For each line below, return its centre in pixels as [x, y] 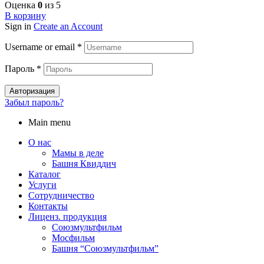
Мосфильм [73, 237]
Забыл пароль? [34, 102]
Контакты [48, 206]
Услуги [42, 184]
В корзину [25, 15]
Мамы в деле [78, 153]
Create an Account [68, 26]
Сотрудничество [61, 195]
